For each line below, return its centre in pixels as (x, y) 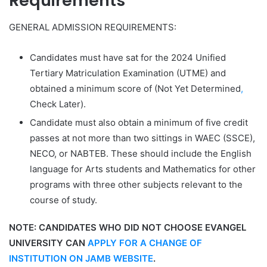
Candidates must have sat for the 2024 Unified (128, 57)
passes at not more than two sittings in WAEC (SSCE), (142, 138)
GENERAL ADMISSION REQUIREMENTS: (93, 27)
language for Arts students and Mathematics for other (143, 169)
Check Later (55, 104)
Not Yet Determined (199, 88)
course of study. (63, 200)
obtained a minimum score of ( (94, 88)
